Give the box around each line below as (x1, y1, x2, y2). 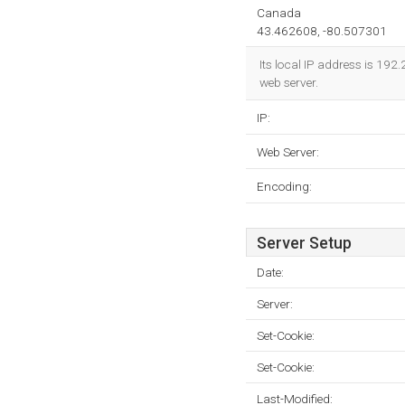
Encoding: (257, 179, 312, 193)
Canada (257, 5, 301, 20)
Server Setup (257, 234, 352, 252)
